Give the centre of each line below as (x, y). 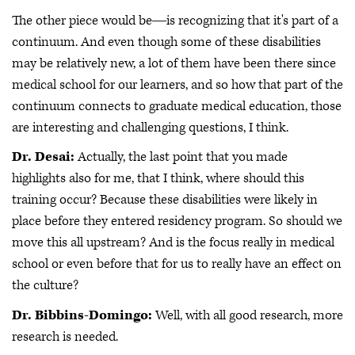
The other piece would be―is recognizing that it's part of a (175, 20)
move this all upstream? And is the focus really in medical (173, 243)
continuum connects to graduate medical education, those (177, 106)
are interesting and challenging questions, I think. (152, 127)
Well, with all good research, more (248, 315)
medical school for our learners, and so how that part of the (177, 84)
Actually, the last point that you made (181, 157)
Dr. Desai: (43, 157)
